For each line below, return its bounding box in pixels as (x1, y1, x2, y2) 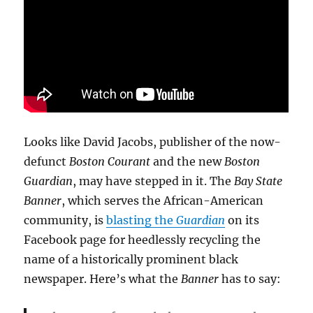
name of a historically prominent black (24, 252, 239, 267)
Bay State (234, 174, 283, 189)
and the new (150, 154, 225, 169)
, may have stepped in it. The (73, 174, 235, 189)
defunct (24, 154, 70, 169)
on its (225, 213, 260, 228)
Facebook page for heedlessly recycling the (24, 233, 261, 247)
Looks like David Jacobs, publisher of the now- (24, 135, 282, 150)
